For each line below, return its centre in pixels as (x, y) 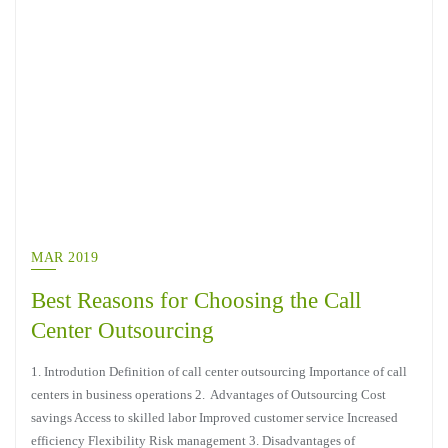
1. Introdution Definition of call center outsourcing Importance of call (219, 371)
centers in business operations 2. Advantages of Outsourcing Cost (208, 394)
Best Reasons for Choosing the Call (196, 300)
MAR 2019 (64, 257)
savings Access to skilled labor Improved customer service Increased (214, 417)
